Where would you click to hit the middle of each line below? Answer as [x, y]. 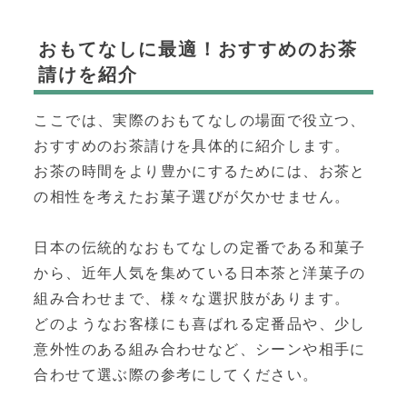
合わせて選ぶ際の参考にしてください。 [176, 375]
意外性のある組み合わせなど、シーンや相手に [200, 350]
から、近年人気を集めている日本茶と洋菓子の [200, 273]
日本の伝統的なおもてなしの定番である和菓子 [200, 248]
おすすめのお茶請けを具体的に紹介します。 [192, 146]
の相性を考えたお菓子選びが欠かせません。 [192, 197]
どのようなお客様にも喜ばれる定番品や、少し [200, 324]
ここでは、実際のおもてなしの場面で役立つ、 [200, 121]
